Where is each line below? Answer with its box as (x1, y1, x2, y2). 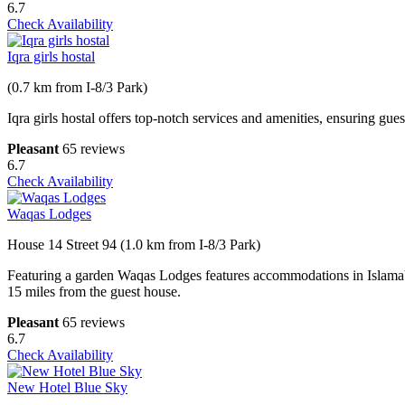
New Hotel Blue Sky (7, 380, 127, 396)
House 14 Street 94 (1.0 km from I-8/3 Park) (7, 237, 260, 253)
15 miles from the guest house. (7, 284, 181, 300)
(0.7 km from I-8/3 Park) (7, 80, 147, 96)
